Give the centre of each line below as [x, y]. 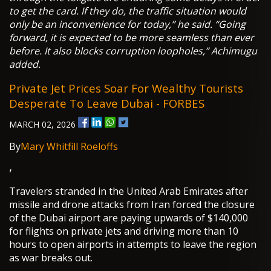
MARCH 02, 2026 [44, 125]
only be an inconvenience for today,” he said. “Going [127, 24]
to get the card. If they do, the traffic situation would [128, 11]
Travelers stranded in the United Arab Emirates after [129, 191]
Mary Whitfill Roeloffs [69, 147]
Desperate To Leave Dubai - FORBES [107, 103]
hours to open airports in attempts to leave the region [133, 245]
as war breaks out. [51, 258]
